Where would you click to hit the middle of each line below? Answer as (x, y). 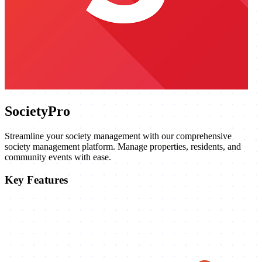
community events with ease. (58, 157)
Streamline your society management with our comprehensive (118, 136)
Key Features (36, 180)
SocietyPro (37, 111)
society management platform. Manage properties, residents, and (123, 146)
